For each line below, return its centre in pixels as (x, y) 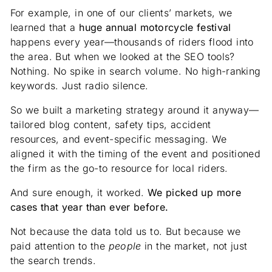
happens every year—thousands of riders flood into (132, 42)
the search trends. (53, 261)
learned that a (45, 28)
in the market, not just (194, 246)
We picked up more (194, 193)
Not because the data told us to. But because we (125, 232)
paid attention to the (59, 246)
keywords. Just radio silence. (79, 86)
